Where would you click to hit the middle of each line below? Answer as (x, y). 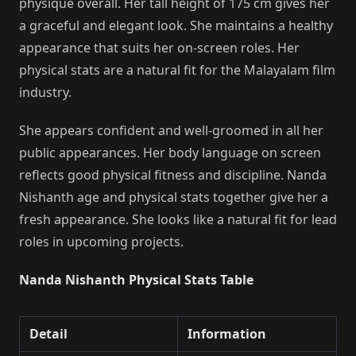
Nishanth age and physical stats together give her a (174, 197)
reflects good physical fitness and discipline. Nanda (173, 174)
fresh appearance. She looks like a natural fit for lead (178, 219)
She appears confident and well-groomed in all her (171, 130)
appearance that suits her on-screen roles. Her (159, 47)
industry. (45, 92)
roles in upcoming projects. (101, 241)
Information (227, 333)
